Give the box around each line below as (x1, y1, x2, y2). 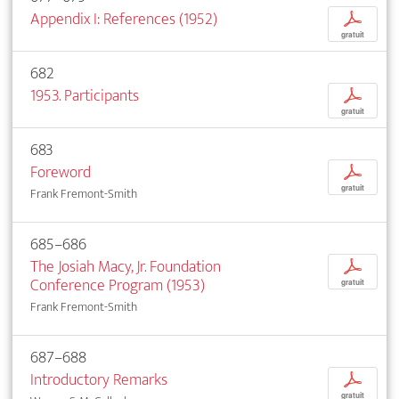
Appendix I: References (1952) (30, 5, 217, 34)
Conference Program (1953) (30, 272, 205, 300)
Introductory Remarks (30, 366, 167, 395)
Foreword (30, 159, 91, 187)
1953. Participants (30, 82, 139, 110)
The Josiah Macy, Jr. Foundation (30, 253, 221, 281)
